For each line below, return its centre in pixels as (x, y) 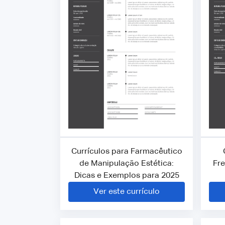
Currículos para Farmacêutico (127, 152)
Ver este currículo (127, 192)
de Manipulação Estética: (127, 164)
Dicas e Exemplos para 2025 (127, 176)
